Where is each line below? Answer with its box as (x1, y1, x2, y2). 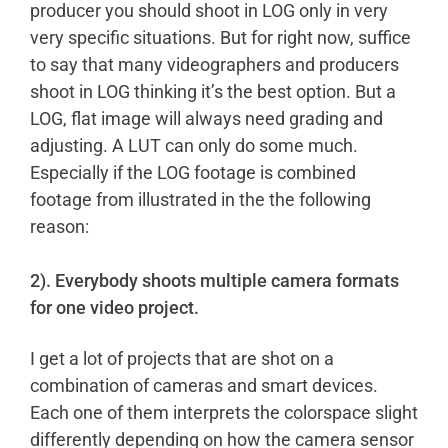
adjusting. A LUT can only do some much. (30, 134, 358, 156)
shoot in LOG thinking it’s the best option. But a (30, 80, 396, 102)
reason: (30, 215, 89, 237)
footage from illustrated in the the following (30, 188, 371, 210)
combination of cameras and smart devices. (30, 374, 378, 396)
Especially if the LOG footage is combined (30, 161, 356, 183)
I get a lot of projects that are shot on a (30, 347, 334, 369)
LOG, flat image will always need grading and (30, 107, 383, 129)
